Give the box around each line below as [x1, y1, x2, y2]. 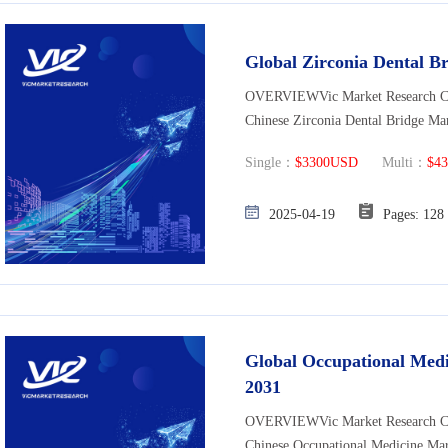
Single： [245, 155, 295, 171]
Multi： [358, 155, 427, 171]
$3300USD [295, 155, 358, 171]
